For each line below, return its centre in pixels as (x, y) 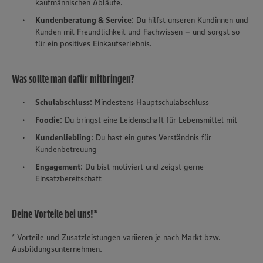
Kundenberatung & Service (83, 20)
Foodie (48, 120)
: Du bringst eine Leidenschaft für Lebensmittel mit (149, 120)
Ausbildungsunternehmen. (57, 249)
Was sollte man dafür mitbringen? (73, 79)
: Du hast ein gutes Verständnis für (151, 138)
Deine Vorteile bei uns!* (55, 214)
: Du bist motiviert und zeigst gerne (142, 167)
